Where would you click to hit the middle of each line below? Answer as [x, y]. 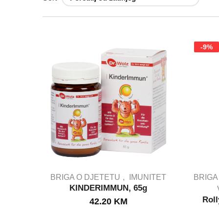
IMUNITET [148, 177]
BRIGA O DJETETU [86, 177]
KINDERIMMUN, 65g [109, 188]
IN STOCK [109, 206]
